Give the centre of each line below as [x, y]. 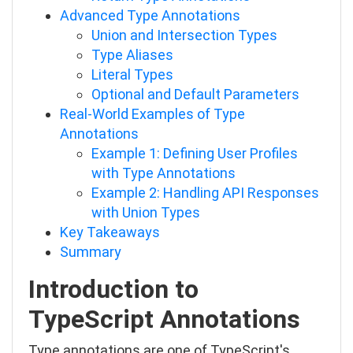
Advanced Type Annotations [150, 15]
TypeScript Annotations [164, 319]
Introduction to [113, 289]
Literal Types [132, 74]
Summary [91, 252]
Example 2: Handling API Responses [205, 193]
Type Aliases [132, 55]
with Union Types [146, 212]
